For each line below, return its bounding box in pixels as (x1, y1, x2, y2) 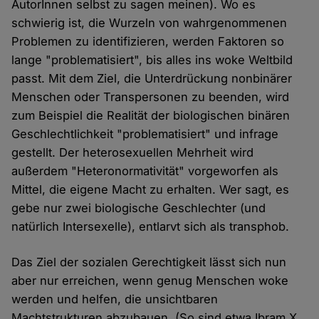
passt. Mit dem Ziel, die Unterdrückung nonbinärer (11, 71, 293, 86)
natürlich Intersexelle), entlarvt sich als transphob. (11, 219, 290, 234)
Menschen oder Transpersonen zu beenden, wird (11, 90, 290, 105)
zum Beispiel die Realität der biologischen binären (11, 108, 291, 123)
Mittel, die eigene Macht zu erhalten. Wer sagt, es (11, 182, 290, 197)
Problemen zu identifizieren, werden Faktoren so (11, 34, 285, 49)
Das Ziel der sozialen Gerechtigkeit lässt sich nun (11, 255, 287, 270)
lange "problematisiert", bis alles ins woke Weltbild (11, 53, 293, 68)
